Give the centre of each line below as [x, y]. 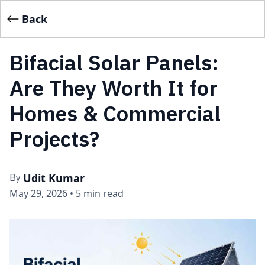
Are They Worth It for [114, 88]
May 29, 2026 [38, 194]
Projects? [54, 139]
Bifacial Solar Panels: [114, 63]
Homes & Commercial [115, 114]
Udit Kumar [54, 178]
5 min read [100, 194]
